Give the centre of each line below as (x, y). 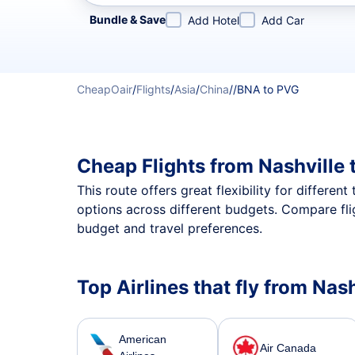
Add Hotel (214, 20)
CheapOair (105, 89)
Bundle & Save (128, 19)
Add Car (283, 20)
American (143, 339)
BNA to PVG (268, 89)
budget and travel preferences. (170, 228)
